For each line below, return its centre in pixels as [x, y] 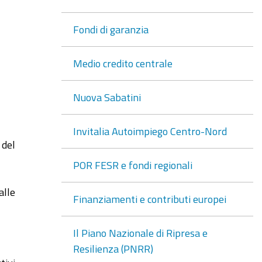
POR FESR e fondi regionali [132, 165]
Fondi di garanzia [111, 29]
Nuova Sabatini [107, 97]
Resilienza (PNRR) [113, 248]
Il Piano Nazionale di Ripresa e [140, 232]
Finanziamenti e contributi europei [149, 199]
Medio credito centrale [123, 63]
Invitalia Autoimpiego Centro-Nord [150, 131]
